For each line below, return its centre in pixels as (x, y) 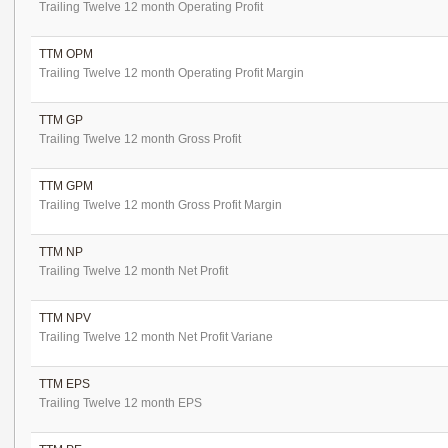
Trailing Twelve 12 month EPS (120, 403)
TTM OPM (66, 54)
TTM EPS (64, 384)
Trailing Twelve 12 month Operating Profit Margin (171, 73)
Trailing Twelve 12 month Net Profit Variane (156, 337)
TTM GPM (66, 186)
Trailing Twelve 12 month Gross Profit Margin (160, 205)
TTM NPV (65, 318)
